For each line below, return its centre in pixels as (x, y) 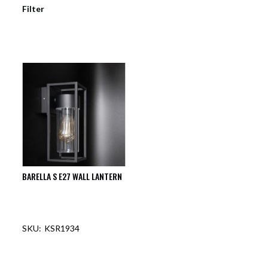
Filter (33, 9)
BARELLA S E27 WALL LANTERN (72, 176)
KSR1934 (62, 228)
